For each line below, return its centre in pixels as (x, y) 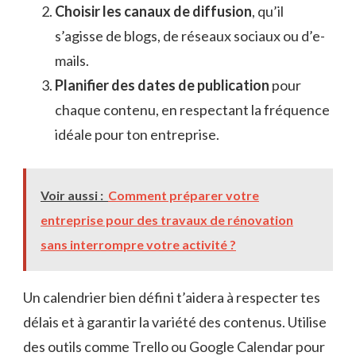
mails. (72, 60)
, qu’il (268, 11)
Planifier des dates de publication (162, 85)
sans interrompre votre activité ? (138, 244)
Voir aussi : (72, 195)
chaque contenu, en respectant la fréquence (192, 109)
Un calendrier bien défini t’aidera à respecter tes (172, 297)
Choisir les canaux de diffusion (153, 11)
